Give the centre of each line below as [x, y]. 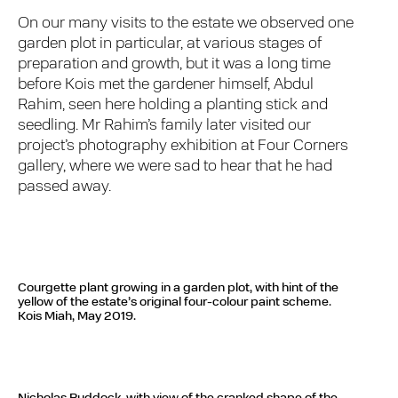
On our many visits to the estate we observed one [186, 23]
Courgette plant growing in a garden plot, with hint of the [178, 289]
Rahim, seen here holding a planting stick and [173, 105]
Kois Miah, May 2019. [77, 317]
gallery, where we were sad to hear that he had [175, 166]
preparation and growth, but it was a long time [175, 64]
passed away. [65, 187]
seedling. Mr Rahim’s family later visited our [165, 125]
